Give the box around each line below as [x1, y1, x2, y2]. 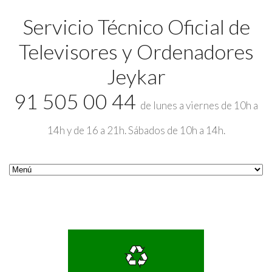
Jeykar [106, 63, 166, 89]
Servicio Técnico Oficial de [22, 13, 250, 39]
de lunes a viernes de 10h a [140, 98, 258, 112]
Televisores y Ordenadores [18, 38, 254, 64]
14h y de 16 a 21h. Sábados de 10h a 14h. [47, 123, 225, 137]
